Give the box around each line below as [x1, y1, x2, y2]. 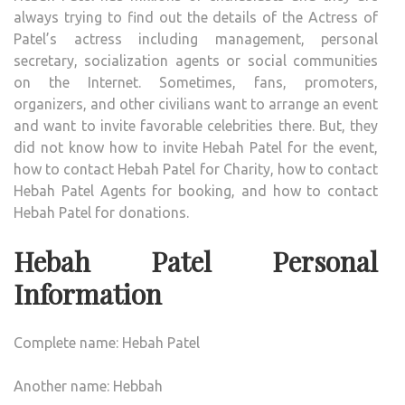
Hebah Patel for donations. [14, 203, 189, 221]
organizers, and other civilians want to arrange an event [14, 95, 378, 112]
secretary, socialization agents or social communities [14, 52, 378, 69]
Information [14, 275, 162, 312]
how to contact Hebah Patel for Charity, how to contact [14, 160, 378, 177]
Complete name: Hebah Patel [14, 334, 200, 351]
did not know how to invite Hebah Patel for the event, [14, 138, 378, 155]
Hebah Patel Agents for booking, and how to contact [14, 182, 378, 199]
